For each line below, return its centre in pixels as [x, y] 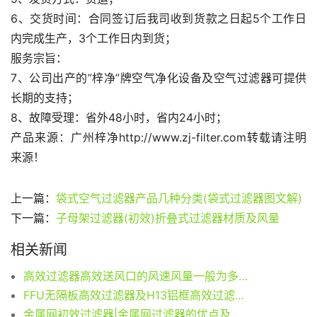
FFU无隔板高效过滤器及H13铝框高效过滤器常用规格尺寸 [240, 295]
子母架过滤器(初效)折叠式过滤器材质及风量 [168, 218]
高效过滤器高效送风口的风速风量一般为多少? [243, 276]
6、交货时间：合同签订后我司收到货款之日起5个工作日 [158, 19]
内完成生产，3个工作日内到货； [93, 39]
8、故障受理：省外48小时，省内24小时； [119, 118]
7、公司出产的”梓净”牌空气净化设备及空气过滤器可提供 [158, 78]
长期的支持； [45, 98]
